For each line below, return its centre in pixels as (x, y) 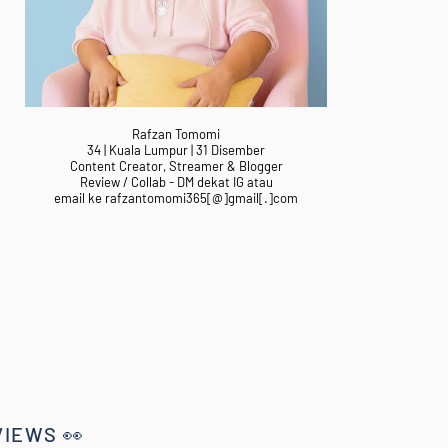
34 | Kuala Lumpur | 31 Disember (176, 150)
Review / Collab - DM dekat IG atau (176, 182)
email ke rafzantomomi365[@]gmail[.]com (176, 198)
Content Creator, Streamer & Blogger (176, 166)
